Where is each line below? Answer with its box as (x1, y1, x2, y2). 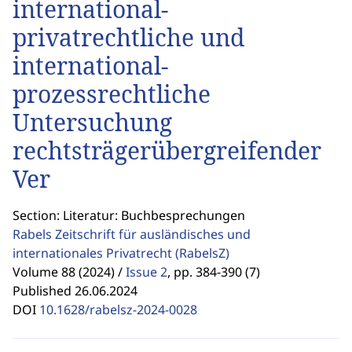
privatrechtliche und (13, 22, 244, 53)
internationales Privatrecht (13, 244, 175, 262)
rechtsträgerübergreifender (13, 135, 321, 167)
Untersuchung (13, 107, 172, 138)
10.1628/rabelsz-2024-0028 (39, 301, 197, 318)
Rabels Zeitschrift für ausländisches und (13, 225, 251, 243)
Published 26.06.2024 (13, 282, 137, 299)
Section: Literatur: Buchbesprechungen (13, 207, 245, 224)
